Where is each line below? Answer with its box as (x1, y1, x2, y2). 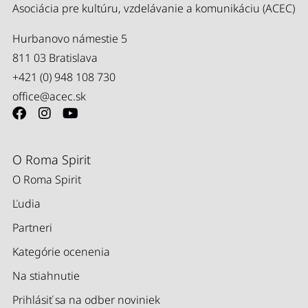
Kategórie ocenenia (12, 244, 110, 260)
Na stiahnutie (12, 268, 80, 284)
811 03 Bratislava (12, 50, 98, 66)
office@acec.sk (12, 89, 86, 104)
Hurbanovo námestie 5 (12, 31, 127, 47)
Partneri (12, 220, 52, 236)
